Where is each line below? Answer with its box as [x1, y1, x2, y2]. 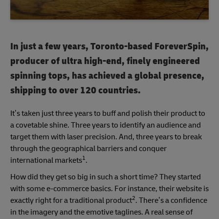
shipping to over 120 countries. [10, 84, 141, 97]
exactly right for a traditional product [10, 196, 132, 206]
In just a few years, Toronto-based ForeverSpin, [10, 40, 209, 53]
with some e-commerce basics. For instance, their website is [10, 184, 209, 194]
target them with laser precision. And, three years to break [10, 132, 202, 142]
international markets [10, 155, 82, 166]
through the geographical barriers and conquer [10, 144, 167, 154]
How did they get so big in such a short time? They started [10, 172, 201, 182]
